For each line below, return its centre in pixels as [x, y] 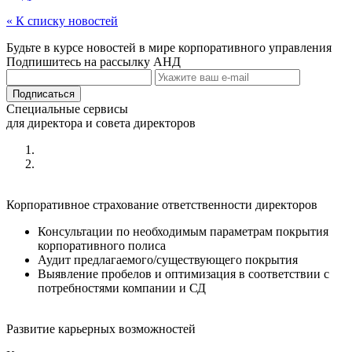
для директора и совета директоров [101, 123]
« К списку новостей [62, 20]
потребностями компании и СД [122, 288]
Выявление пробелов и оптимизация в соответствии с [183, 273]
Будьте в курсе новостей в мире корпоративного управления [169, 47]
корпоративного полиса [102, 245]
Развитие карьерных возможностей [101, 328]
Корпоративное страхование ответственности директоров [162, 204]
